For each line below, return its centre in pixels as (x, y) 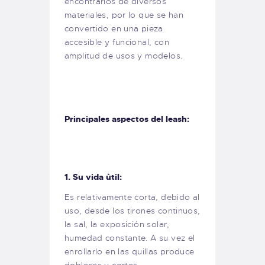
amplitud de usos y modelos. (124, 56)
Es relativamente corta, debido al (132, 197)
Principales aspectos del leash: (127, 119)
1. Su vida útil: (93, 177)
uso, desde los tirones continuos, (132, 210)
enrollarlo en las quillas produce (130, 251)
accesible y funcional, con (117, 42)
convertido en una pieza (114, 29)
